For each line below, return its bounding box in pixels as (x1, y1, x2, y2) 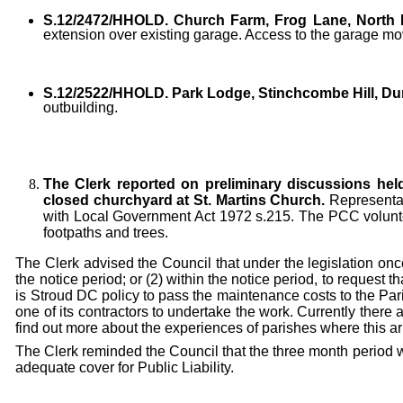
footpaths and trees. (43, 225, 168, 241)
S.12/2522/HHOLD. (43, 85, 173, 102)
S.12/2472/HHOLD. (43, 13, 168, 29)
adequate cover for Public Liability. (15, 360, 235, 376)
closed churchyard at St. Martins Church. (43, 193, 326, 209)
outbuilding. (43, 100, 118, 116)
